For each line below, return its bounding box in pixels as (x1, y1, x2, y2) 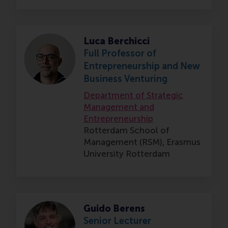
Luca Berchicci (83, 36, 150, 47)
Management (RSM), (83, 137, 166, 148)
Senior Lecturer (83, 215, 151, 227)
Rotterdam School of (83, 125, 169, 136)
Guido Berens (83, 203, 145, 215)
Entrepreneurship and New (83, 61, 200, 72)
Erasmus (166, 137, 201, 148)
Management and (83, 102, 154, 112)
